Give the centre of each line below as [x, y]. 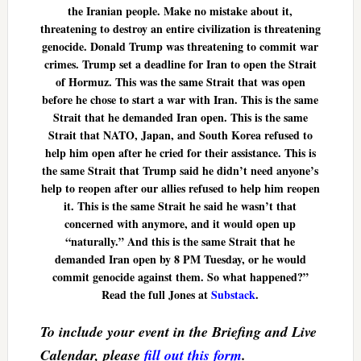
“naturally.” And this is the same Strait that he [180, 242]
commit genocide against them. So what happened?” [180, 277]
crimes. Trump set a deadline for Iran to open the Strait [180, 64]
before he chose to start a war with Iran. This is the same [180, 100]
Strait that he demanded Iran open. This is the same [180, 118]
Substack [234, 295]
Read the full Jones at [157, 295]
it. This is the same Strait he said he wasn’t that [180, 206]
